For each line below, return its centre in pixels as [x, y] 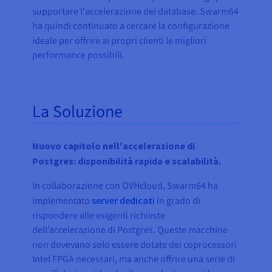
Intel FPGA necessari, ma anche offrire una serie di [134, 260]
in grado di [178, 201]
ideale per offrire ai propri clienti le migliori [120, 41]
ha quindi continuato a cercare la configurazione [131, 26]
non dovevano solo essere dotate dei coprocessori [135, 245]
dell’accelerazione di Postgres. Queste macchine [130, 230]
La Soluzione [78, 112]
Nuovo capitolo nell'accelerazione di [114, 146]
